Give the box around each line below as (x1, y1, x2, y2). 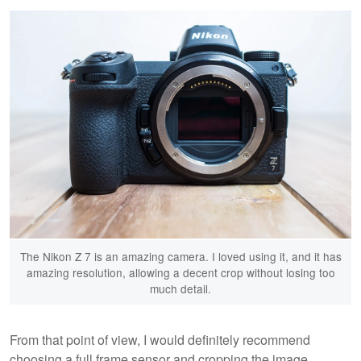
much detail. (150, 280, 211, 297)
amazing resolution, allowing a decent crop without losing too (26, 263, 335, 280)
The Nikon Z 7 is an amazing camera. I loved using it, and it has (19, 247, 342, 264)
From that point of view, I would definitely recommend (10, 330, 310, 350)
